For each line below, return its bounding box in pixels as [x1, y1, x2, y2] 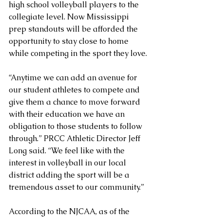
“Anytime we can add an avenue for [9, 73, 139, 83]
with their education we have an [9, 109, 127, 120]
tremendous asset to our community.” [9, 182, 144, 193]
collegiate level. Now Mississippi [9, 12, 131, 22]
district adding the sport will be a [9, 170, 131, 181]
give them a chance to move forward [9, 97, 142, 108]
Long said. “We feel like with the [9, 145, 127, 156]
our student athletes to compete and [9, 85, 142, 95]
